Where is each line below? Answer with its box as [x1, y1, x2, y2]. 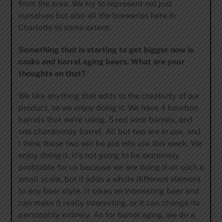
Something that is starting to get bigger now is [18, 45, 194, 55]
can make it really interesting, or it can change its [18, 198, 200, 208]
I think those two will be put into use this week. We [18, 138, 202, 148]
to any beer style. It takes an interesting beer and [18, 186, 199, 196]
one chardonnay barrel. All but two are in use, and [18, 126, 201, 136]
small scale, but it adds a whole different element [18, 174, 201, 184]
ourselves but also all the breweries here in [18, 10, 175, 20]
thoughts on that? [18, 68, 86, 78]
